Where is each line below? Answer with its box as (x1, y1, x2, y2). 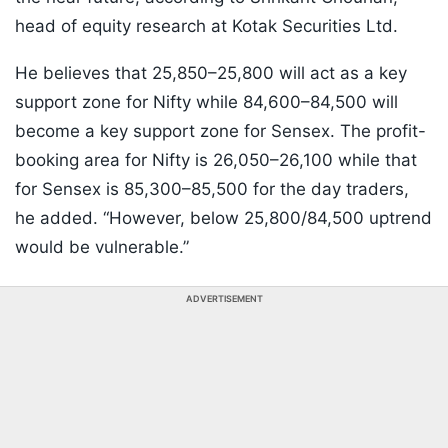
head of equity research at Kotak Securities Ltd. (15, 16, 398, 37)
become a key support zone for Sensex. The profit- (15, 121, 426, 142)
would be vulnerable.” (15, 237, 189, 258)
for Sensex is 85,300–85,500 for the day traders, (15, 179, 409, 200)
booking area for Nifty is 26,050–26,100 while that (15, 150, 417, 171)
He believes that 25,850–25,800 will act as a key (15, 63, 407, 84)
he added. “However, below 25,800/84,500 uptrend (15, 208, 432, 229)
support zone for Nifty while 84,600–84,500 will (15, 92, 398, 113)
